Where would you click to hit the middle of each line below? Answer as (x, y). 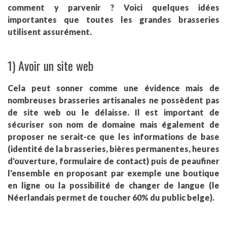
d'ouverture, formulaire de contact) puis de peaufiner (113, 161)
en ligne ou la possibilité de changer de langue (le (113, 185)
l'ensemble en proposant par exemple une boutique (113, 173)
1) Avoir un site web (51, 66)
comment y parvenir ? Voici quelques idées (113, 8)
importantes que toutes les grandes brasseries (113, 20)
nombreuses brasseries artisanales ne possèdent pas (113, 100)
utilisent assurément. (50, 32)
